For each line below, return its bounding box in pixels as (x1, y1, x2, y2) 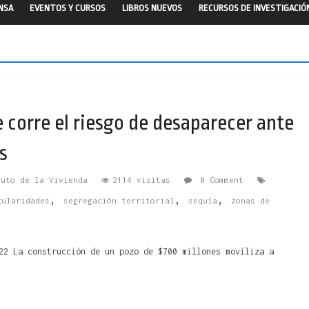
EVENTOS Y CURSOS (30, 2, 106, 13)
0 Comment (195, 175, 243, 184)
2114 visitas (112, 175, 170, 184)
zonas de (231, 195, 270, 205)
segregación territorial (63, 195, 175, 205)
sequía (188, 195, 217, 205)
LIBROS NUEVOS (122, 2, 182, 13)
